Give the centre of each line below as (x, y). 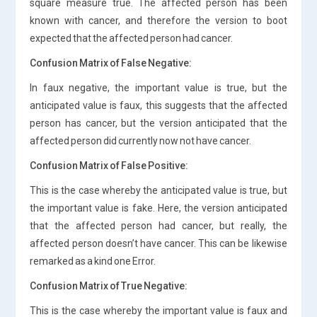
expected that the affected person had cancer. (132, 38)
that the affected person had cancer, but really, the (158, 225)
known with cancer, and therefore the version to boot (158, 20)
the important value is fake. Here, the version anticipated (158, 208)
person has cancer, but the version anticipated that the (158, 123)
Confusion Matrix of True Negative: (109, 286)
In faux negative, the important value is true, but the (158, 87)
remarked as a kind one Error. (93, 261)
